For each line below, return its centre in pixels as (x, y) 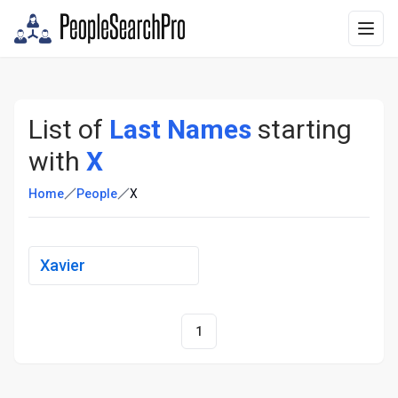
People (97, 194)
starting (302, 129)
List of (69, 129)
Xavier (63, 265)
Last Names (180, 129)
